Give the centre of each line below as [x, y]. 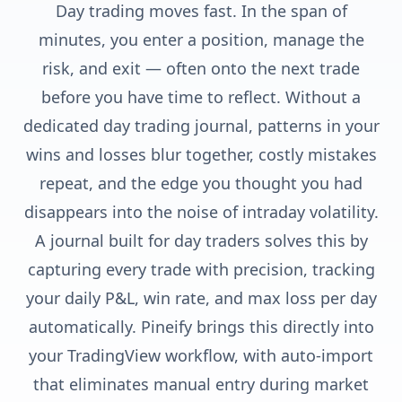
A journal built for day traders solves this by [201, 240]
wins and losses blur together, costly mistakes [201, 154]
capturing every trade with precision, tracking [201, 269]
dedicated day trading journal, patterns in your [201, 126]
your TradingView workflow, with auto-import [201, 355]
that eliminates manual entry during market [201, 384]
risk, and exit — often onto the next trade [201, 68]
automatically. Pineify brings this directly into [201, 327]
